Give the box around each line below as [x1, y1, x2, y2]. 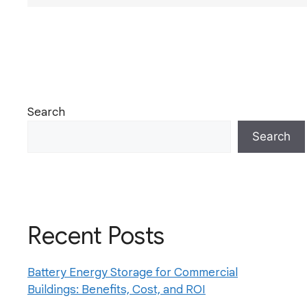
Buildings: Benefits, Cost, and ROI [27, 282, 206, 297]
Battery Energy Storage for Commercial [27, 265, 238, 280]
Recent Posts [27, 221, 164, 251]
